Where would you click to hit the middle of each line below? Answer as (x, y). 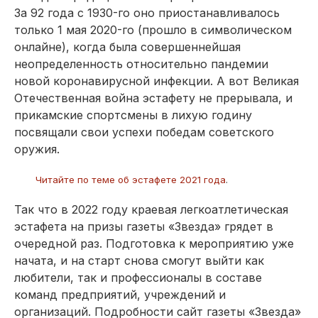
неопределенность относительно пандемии (141, 64)
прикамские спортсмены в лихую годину (133, 115)
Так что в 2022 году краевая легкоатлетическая (151, 209)
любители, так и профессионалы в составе (138, 278)
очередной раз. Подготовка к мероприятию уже (154, 243)
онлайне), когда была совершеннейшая (127, 47)
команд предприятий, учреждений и (120, 295)
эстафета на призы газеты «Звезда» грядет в (144, 226)
